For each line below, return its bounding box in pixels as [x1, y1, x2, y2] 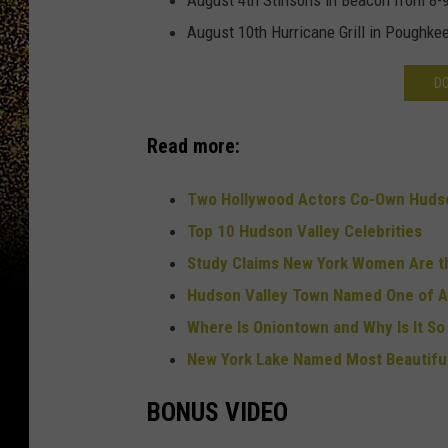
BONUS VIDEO [147, 397, 288, 428]
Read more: [147, 135, 240, 159]
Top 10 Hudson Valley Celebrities [187, 220, 422, 241]
